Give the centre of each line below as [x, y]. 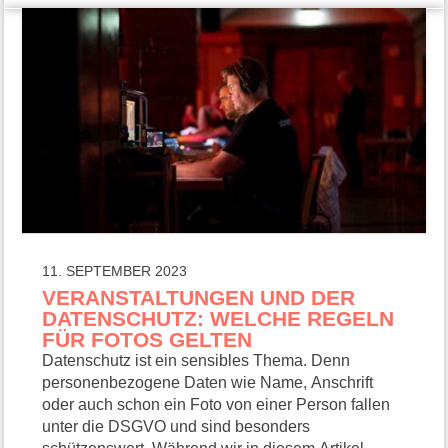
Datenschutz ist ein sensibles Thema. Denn [196, 360]
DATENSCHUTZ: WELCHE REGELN [218, 318]
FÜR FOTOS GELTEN [150, 339]
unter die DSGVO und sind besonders [176, 426]
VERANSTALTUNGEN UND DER [199, 297]
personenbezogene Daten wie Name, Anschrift [208, 382]
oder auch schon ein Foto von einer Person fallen [216, 404]
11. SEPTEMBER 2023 [115, 271]
